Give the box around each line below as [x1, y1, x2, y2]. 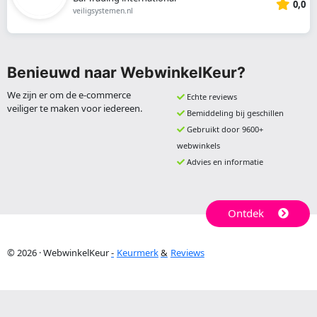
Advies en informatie [186, 156, 263, 167]
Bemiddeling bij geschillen [186, 107, 284, 118]
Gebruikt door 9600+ [186, 123, 263, 134]
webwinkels [176, 139, 220, 151]
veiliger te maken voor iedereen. [7, 101, 142, 115]
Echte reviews [186, 91, 237, 102]
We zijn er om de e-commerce [7, 88, 131, 101]
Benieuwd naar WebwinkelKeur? [7, 62, 246, 81]
